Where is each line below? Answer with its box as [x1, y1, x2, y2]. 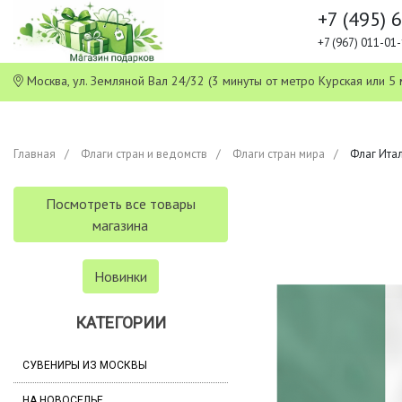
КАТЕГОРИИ [74, 313, 166, 332]
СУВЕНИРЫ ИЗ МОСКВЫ [22, 359, 147, 371]
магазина [92, 216, 149, 234]
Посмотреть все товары [45, 195, 196, 213]
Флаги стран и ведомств [81, 146, 207, 162]
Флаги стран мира [232, 146, 325, 162]
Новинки [93, 267, 147, 285]
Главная [13, 146, 56, 162]
